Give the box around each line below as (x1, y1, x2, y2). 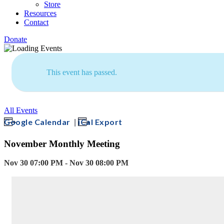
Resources (24, 8, 56, 17)
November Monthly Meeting (4, 138, 120, 149)
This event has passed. (46, 67, 117, 76)
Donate (4, 34, 27, 43)
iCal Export (78, 116, 122, 126)
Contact (24, 17, 48, 26)
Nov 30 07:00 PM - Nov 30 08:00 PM (4, 158, 128, 167)
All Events (4, 105, 37, 114)
